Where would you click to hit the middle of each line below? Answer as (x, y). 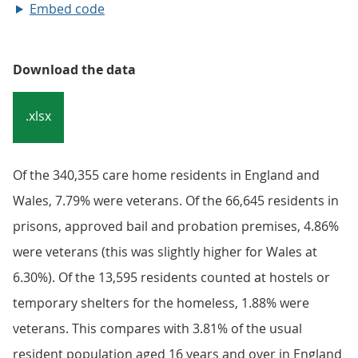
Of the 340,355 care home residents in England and (166, 175)
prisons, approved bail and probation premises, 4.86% (176, 226)
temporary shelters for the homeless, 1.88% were (161, 303)
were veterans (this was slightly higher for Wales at (165, 252)
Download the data (74, 70)
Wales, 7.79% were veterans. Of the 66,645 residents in (176, 201)
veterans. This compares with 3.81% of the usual (157, 328)
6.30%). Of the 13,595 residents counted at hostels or (171, 277)
